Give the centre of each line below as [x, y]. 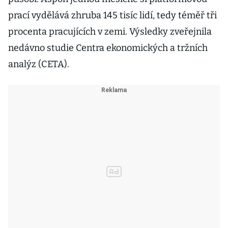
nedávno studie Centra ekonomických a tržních [108, 48]
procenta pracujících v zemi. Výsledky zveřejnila [110, 32]
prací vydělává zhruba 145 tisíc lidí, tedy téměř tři [112, 15]
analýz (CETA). [39, 64]
